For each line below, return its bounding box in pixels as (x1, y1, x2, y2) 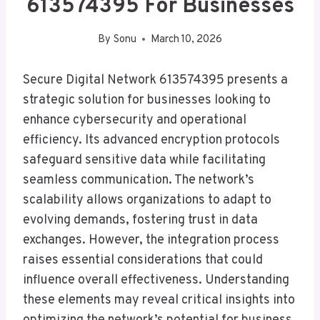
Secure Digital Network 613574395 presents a (23, 71, 288, 89)
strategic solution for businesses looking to (23, 91, 271, 109)
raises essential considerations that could (23, 251, 263, 269)
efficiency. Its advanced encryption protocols (23, 131, 280, 149)
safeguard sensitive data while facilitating (23, 151, 266, 169)
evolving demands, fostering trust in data (23, 211, 258, 229)
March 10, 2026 (150, 32, 222, 46)
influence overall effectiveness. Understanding (23, 271, 289, 289)
